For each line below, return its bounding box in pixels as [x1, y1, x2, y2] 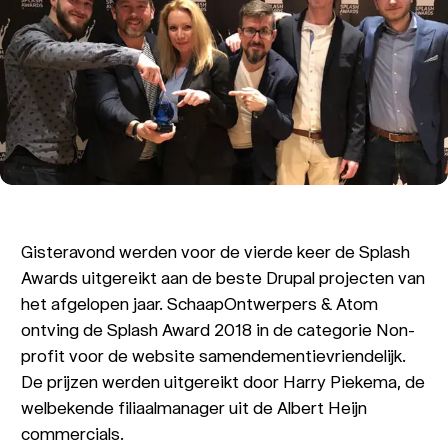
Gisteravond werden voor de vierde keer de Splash [21, 241, 411, 261]
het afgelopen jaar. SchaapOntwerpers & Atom [21, 293, 379, 313]
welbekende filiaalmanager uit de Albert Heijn [21, 397, 368, 417]
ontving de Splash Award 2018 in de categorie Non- [21, 319, 416, 339]
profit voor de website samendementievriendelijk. [21, 345, 407, 365]
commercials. [21, 423, 125, 443]
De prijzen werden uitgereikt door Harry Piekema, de [21, 371, 426, 391]
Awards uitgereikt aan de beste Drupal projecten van [21, 267, 426, 287]
